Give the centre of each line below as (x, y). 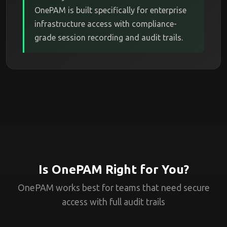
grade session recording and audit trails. (109, 37)
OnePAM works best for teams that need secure (113, 188)
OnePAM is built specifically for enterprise (110, 10)
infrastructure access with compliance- (106, 24)
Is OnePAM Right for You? (113, 169)
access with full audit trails (113, 202)
